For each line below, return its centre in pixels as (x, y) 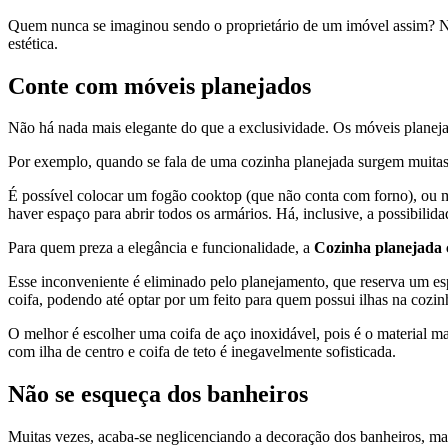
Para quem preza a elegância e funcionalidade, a (161, 248)
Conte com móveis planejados (159, 85)
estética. (33, 43)
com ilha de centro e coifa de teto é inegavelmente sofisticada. (202, 352)
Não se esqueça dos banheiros (158, 394)
